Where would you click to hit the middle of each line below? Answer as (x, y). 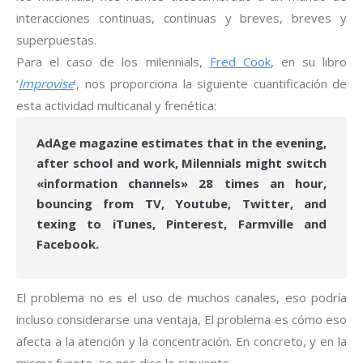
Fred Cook (240, 62)
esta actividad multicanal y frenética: (116, 106)
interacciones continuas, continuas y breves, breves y (181, 18)
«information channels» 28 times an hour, (181, 184)
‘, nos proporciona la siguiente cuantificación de (210, 84)
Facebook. (68, 244)
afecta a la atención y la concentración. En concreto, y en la (181, 342)
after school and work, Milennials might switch (181, 163)
